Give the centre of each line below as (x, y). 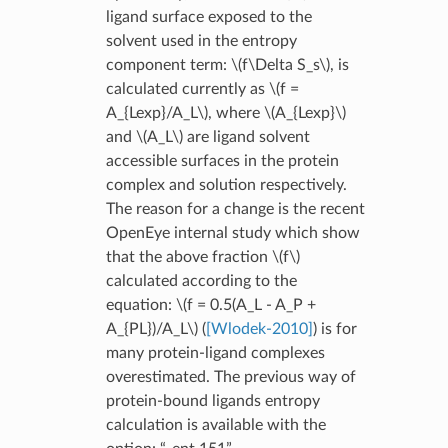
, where (235, 112)
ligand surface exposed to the (208, 16)
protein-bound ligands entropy (212, 400)
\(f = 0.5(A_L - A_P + (245, 304)
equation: (140, 304)
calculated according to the (201, 280)
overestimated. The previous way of (230, 376)
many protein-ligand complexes (215, 352)
